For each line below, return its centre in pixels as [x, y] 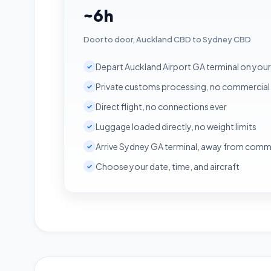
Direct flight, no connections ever [161, 106]
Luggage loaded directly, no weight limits [176, 126]
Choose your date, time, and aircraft [168, 166]
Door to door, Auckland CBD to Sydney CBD [167, 39]
